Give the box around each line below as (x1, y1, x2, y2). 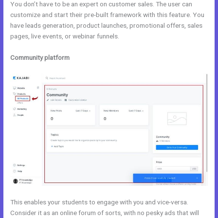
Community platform (10, 53, 70, 61)
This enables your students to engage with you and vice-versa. (10, 198, 189, 206)
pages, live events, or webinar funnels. (10, 32, 120, 40)
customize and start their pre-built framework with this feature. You (10, 11, 205, 19)
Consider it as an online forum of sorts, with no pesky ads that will (10, 209, 200, 217)
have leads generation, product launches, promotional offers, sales (10, 21, 203, 30)
